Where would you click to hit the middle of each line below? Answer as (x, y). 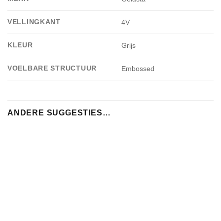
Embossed (138, 69)
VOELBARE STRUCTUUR (52, 68)
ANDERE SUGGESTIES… (59, 113)
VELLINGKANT (34, 22)
